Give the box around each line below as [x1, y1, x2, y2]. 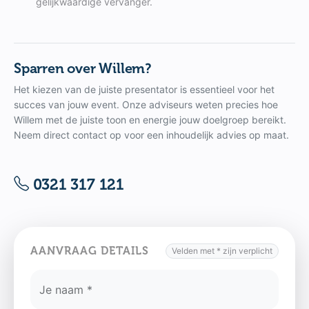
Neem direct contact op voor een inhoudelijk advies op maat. [14, 128, 289, 141]
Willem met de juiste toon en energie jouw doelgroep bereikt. [14, 113, 286, 126]
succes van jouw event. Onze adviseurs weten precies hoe [14, 98, 278, 110]
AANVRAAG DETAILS [30, 244, 149, 258]
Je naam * [39, 282, 92, 297]
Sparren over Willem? [14, 59, 152, 77]
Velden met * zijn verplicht [172, 245, 273, 256]
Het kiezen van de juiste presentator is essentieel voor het [14, 83, 275, 95]
